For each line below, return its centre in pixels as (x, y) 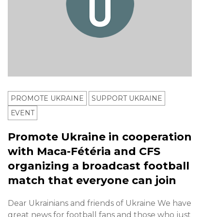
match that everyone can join (92, 181)
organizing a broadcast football (99, 166)
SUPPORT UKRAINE (127, 99)
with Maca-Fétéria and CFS (84, 152)
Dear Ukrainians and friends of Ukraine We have (100, 203)
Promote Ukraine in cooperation (100, 137)
